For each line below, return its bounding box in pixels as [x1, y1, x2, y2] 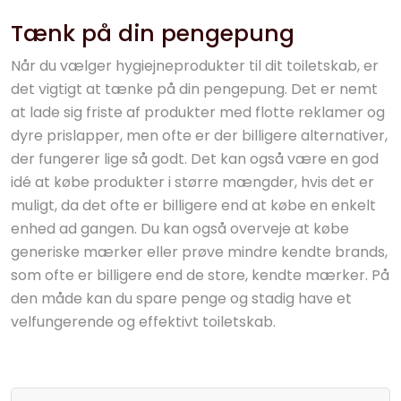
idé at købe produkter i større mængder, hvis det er [11, 172, 374, 192]
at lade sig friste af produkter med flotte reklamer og [11, 102, 385, 123]
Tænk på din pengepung [11, 18, 294, 49]
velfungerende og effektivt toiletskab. [11, 311, 276, 332]
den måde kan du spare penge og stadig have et [11, 288, 352, 309]
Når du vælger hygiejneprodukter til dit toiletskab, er [11, 55, 379, 76]
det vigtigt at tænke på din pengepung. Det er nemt [11, 79, 378, 99]
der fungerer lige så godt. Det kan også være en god [11, 149, 379, 169]
